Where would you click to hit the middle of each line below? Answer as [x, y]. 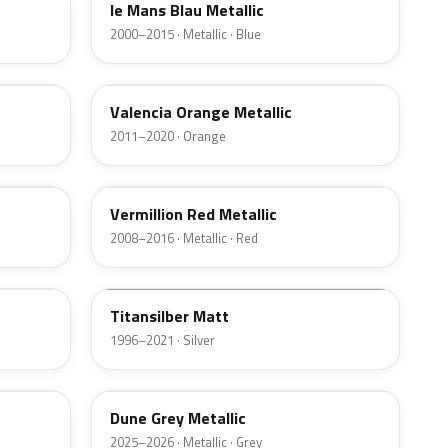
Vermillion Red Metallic [193, 214]
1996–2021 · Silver [162, 340]
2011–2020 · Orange [168, 136]
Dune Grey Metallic [178, 418]
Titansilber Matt [169, 316]
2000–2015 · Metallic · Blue [185, 34]
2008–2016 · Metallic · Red [184, 238]
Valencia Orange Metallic [201, 112]
